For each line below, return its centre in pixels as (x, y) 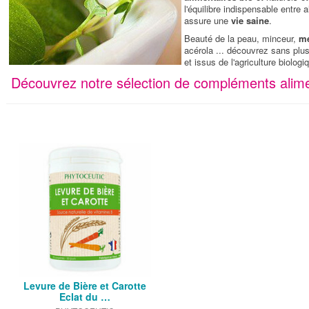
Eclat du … (84, 297)
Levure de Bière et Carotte (84, 286)
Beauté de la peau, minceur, (241, 39)
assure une (207, 20)
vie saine (250, 20)
